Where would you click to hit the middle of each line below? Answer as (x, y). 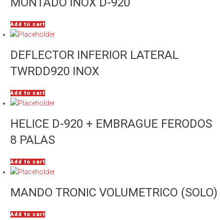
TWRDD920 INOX (55, 71)
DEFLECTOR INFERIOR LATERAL (95, 55)
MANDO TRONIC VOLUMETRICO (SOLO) (114, 192)
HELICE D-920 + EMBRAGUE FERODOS (111, 124)
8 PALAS (33, 140)
